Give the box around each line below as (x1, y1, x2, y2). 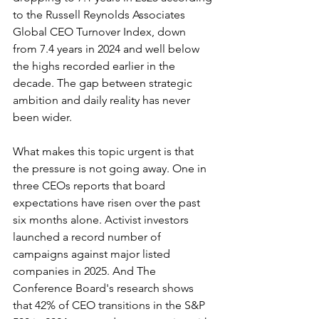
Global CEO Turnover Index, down (13, 25, 189, 38)
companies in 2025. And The (13, 264, 159, 278)
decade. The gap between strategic (13, 76, 195, 90)
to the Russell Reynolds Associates (13, 8, 188, 21)
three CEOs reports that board (13, 179, 168, 192)
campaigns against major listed (13, 247, 173, 261)
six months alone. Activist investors (13, 213, 192, 226)
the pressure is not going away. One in (13, 162, 209, 175)
